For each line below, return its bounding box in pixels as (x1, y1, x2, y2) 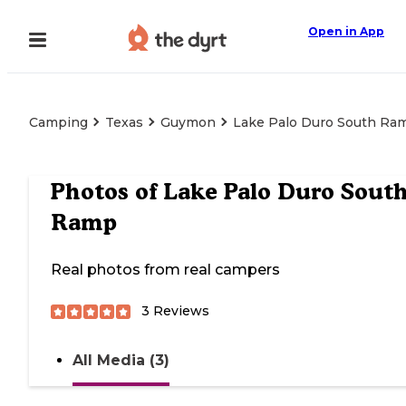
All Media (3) (72, 352, 169, 370)
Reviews (150, 303, 209, 320)
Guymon (160, 114, 216, 130)
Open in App (308, 24, 384, 38)
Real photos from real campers (51, 261, 280, 279)
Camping (29, 114, 88, 130)
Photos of (51, 178, 163, 206)
